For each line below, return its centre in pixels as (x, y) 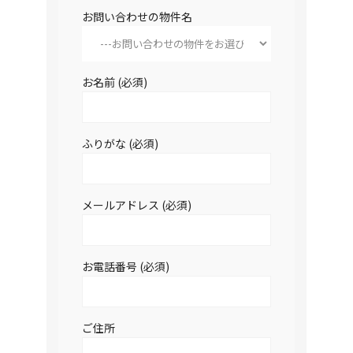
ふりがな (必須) (120, 143)
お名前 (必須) (115, 82)
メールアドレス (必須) (137, 205)
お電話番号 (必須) (126, 266)
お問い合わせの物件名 (137, 17)
